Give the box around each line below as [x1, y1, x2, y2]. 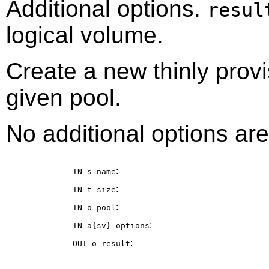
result [101, 239, 130, 249]
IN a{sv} [73, 221, 116, 231]
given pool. [6, 85, 121, 111]
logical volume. [6, 22, 163, 49]
